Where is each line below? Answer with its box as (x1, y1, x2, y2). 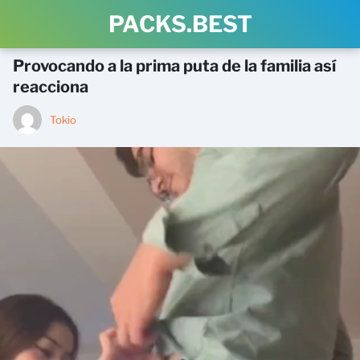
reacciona (13, 77, 88, 96)
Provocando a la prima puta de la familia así (13, 56, 336, 76)
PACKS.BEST (108, 10, 252, 38)
